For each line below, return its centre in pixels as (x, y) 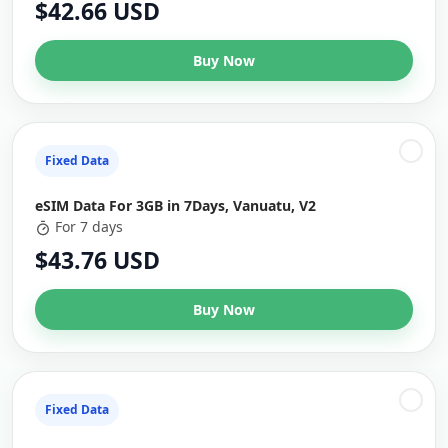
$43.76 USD (97, 260)
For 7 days (89, 226)
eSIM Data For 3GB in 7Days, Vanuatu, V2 (175, 205)
